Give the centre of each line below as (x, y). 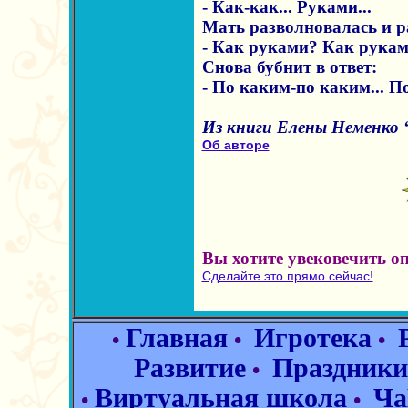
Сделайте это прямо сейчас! (287, 276)
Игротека (313, 338)
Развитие (189, 368)
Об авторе (235, 145)
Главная (177, 338)
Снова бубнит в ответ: (289, 67)
